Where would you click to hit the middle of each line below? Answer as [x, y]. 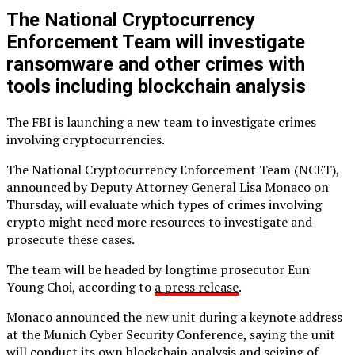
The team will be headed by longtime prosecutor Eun [158, 269]
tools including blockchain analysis [156, 86]
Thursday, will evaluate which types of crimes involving [164, 204]
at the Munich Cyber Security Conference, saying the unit [171, 334]
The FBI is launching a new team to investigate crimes [161, 122]
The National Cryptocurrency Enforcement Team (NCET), [173, 169]
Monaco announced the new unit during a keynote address [174, 317]
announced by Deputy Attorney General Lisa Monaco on [168, 187]
